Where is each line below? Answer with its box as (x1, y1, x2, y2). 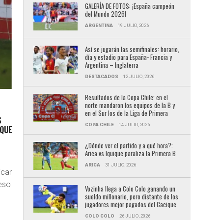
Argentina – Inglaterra (84, 60, 138, 70)
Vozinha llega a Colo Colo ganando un (84, 184, 175, 193)
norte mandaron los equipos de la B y (84, 100, 175, 110)
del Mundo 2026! (84, 9, 126, 19)
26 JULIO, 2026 (119, 213, 150, 219)
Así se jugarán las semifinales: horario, (84, 44, 179, 54)
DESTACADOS (84, 73, 118, 79)
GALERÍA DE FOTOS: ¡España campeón (84, 1, 174, 11)
